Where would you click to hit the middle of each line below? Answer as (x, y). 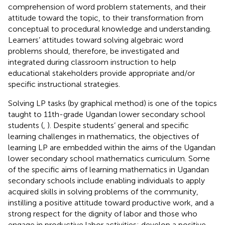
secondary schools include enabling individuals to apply (106, 180)
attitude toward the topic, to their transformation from (106, 18)
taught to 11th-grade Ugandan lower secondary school (107, 114)
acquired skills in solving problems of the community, (103, 191)
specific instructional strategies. (64, 84)
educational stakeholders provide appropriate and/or (101, 73)
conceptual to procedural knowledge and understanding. (110, 29)
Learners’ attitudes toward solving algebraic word (96, 40)
